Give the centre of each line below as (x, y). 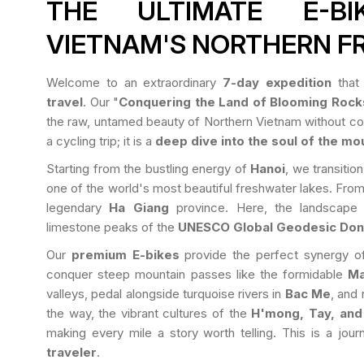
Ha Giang (139, 207)
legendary (78, 207)
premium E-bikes (125, 254)
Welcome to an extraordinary (135, 82)
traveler (71, 352)
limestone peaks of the (112, 227)
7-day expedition (277, 82)
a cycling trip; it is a (101, 141)
